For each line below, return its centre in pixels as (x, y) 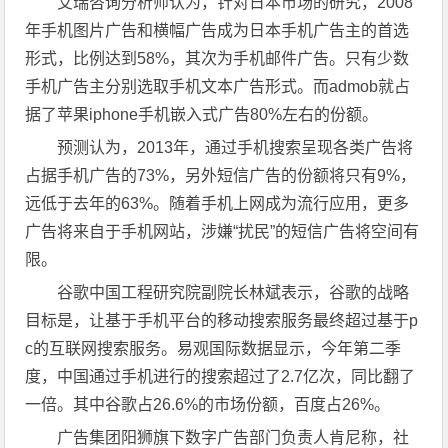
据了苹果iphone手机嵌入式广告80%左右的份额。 (202, 114)
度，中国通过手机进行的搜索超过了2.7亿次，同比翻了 (220, 376)
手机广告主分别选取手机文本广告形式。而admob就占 (218, 86)
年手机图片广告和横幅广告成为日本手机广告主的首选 (217, 30)
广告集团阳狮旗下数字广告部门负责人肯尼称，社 (233, 437)
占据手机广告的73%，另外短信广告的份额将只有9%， (221, 175)
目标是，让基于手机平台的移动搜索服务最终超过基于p (222, 320)
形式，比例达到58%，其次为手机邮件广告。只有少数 (217, 58)
